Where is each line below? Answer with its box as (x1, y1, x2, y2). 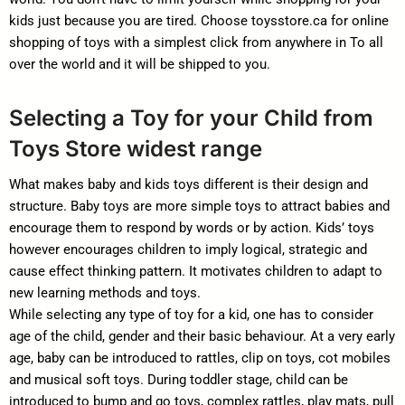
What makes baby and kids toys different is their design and (9, 175, 368, 193)
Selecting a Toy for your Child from (9, 104, 373, 131)
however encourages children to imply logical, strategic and (9, 240, 367, 258)
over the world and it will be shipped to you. (9, 55, 270, 72)
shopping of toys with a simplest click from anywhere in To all (9, 33, 383, 51)
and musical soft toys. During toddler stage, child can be (9, 371, 348, 388)
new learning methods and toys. (9, 284, 201, 301)
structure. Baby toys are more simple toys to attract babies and (9, 197, 390, 214)
